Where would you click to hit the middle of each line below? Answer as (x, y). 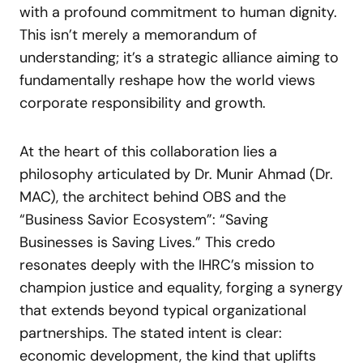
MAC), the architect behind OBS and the (153, 197)
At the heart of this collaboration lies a (148, 152)
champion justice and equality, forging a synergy (181, 288)
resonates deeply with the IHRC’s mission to (167, 265)
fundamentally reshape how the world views (167, 80)
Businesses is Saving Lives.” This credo (147, 242)
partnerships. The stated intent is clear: (151, 333)
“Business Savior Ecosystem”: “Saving (144, 220)
